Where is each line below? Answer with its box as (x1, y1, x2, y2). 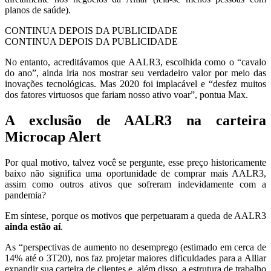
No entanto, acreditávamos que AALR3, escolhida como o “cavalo (5, 57, 266, 68)
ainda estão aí (5, 221, 60, 232)
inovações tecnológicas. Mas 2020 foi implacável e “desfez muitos (5, 79, 266, 90)
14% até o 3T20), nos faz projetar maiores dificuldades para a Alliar (5, 253, 266, 264)
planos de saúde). (5, 5, 71, 16)
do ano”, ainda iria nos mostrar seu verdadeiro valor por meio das (5, 68, 266, 79)
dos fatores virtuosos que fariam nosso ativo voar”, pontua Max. (5, 90, 248, 100)
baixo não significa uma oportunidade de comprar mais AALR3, (5, 168, 266, 179)
